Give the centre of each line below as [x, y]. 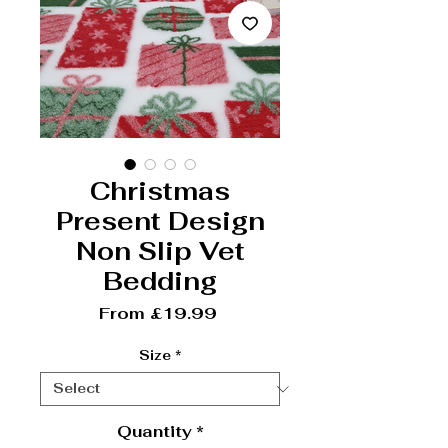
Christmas [160, 191]
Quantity [154, 431]
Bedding [160, 281]
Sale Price [261, 312]
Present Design [160, 221]
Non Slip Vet [160, 251]
